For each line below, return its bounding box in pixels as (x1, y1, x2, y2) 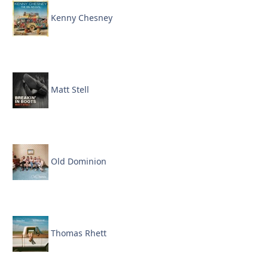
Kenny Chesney (48, 11, 112, 23)
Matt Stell (48, 83, 89, 95)
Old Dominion (48, 155, 106, 167)
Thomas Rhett (48, 227, 106, 239)
